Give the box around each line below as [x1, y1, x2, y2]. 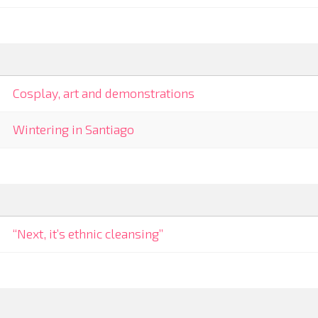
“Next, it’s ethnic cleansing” [13, 226, 164, 242]
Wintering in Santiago [13, 121, 135, 138]
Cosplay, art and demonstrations [13, 85, 195, 102]
